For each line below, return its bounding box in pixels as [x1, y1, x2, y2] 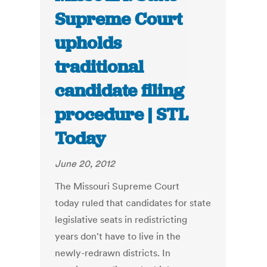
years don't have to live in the [55, 230, 181, 243]
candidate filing [55, 79, 185, 103]
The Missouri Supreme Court [55, 180, 180, 193]
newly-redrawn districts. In [55, 247, 171, 259]
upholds [55, 32, 122, 55]
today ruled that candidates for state [55, 197, 212, 209]
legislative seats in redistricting [55, 213, 188, 226]
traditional [55, 55, 144, 79]
